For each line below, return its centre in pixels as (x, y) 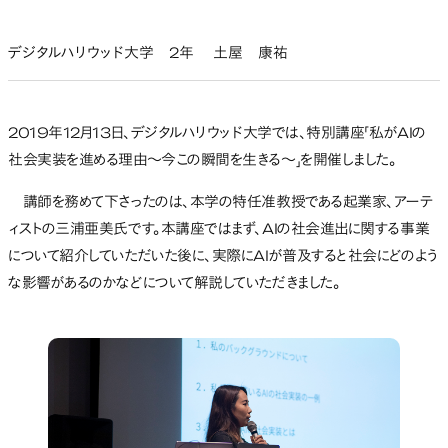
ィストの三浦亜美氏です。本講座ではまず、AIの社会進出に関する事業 (219, 230)
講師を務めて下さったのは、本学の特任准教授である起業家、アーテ (220, 203)
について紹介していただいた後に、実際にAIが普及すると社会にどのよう (223, 257)
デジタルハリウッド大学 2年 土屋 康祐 (148, 54)
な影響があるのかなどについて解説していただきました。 (174, 284)
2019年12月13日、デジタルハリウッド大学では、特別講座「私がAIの (217, 134)
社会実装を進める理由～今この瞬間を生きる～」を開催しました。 (202, 161)
